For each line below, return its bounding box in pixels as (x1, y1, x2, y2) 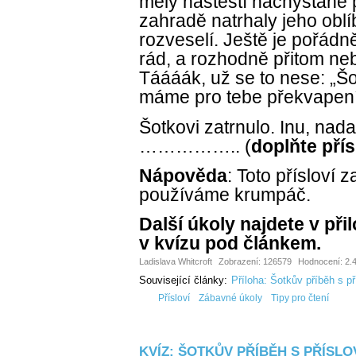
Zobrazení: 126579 (219, 257, 292, 267)
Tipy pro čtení (271, 292, 329, 304)
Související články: (139, 274, 227, 287)
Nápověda (139, 164, 227, 186)
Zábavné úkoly (199, 292, 262, 304)
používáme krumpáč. (139, 184, 311, 205)
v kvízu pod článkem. (139, 233, 321, 254)
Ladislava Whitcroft (139, 257, 212, 267)
